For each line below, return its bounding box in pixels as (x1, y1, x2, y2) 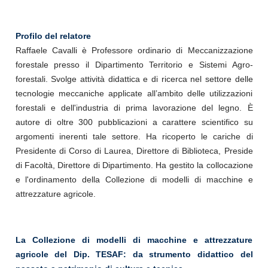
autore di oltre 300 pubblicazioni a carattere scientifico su (15, 117, 253, 127)
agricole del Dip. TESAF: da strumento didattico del (15, 249, 253, 260)
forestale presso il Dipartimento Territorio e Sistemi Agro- (15, 60, 253, 70)
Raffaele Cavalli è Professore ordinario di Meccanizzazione (15, 45, 253, 56)
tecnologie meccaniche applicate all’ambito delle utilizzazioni (15, 89, 253, 99)
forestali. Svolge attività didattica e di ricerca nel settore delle (15, 74, 253, 84)
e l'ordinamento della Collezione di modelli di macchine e (15, 175, 253, 185)
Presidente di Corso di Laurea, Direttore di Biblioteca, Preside (15, 146, 253, 156)
